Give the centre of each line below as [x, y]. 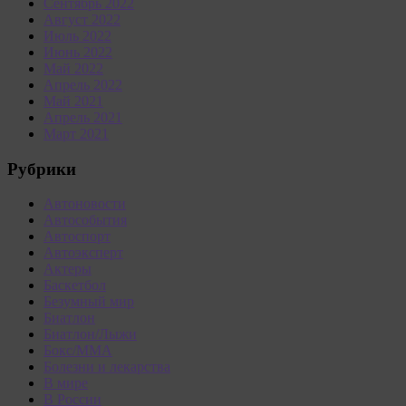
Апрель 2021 [83, 118]
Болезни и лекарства [107, 367]
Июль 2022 [77, 36]
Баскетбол [75, 285]
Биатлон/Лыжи [90, 334]
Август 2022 [82, 20]
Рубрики [42, 169]
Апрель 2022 [83, 85]
